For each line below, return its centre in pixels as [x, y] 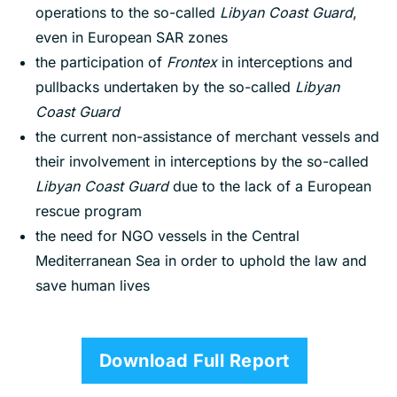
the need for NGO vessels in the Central [167, 236]
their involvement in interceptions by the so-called [202, 162]
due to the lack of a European [272, 187]
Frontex [194, 62]
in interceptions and [287, 62]
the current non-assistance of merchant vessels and [207, 137]
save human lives [93, 286]
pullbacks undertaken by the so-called [165, 87]
